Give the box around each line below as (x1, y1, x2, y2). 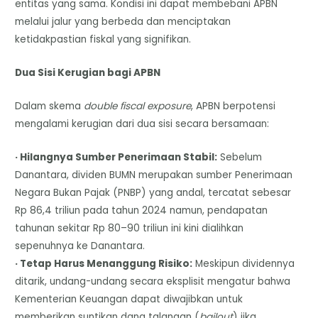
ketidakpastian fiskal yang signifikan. (15, 32, 192, 46)
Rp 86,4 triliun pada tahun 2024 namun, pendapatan (15, 203, 268, 217)
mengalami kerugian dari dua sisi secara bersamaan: (15, 116, 270, 131)
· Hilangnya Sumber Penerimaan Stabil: (15, 150, 218, 164)
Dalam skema (15, 99, 84, 113)
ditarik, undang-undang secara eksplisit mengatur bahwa (15, 274, 291, 288)
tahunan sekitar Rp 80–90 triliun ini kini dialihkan (15, 221, 244, 235)
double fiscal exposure (84, 99, 192, 113)
